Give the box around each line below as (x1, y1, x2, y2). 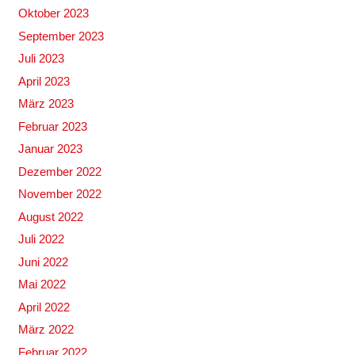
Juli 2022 (17, 232, 64, 246)
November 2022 (17, 187, 101, 201)
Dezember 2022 (17, 164, 101, 178)
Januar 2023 (17, 142, 82, 156)
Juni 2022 (17, 254, 68, 269)
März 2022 (17, 323, 74, 337)
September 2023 (17, 29, 104, 43)
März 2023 (17, 97, 74, 111)
